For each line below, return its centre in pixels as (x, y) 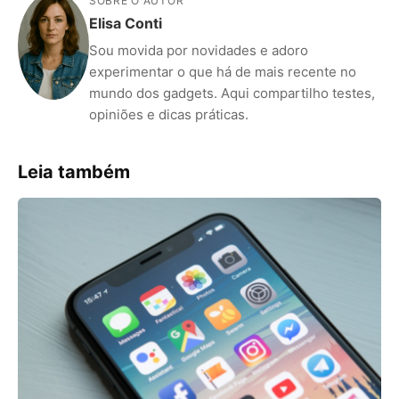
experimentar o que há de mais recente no (223, 71)
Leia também (74, 171)
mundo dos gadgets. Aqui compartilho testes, (232, 93)
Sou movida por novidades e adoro (199, 50)
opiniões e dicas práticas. (169, 114)
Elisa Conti (126, 23)
